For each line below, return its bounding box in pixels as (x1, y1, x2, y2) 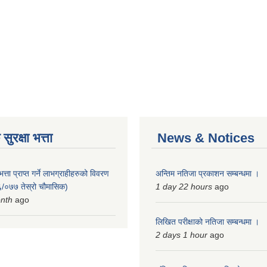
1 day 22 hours (156, 182, 212, 191)
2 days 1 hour (156, 230, 207, 240)
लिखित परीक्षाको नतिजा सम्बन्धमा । (156, 217, 259, 226)
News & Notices (157, 131, 254, 145)
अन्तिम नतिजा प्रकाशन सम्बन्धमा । (156, 169, 259, 178)
